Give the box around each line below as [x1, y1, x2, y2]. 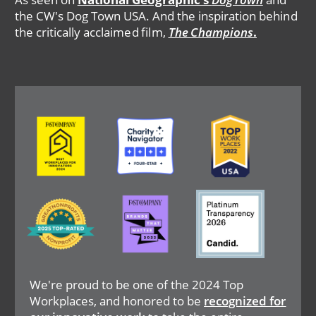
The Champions [168, 23, 253, 40]
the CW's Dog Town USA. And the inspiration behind [14, 7, 298, 24]
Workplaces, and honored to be [29, 293, 205, 310]
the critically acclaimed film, [14, 23, 169, 40]
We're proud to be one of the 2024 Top [29, 276, 243, 293]
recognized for [204, 293, 286, 310]
